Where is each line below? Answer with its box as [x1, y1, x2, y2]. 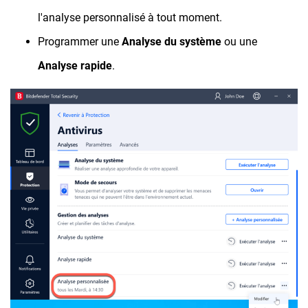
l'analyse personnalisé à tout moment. [38, 11, 222, 25]
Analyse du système [122, 35, 221, 49]
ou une [221, 35, 257, 49]
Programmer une [38, 35, 122, 49]
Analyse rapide [38, 59, 112, 73]
